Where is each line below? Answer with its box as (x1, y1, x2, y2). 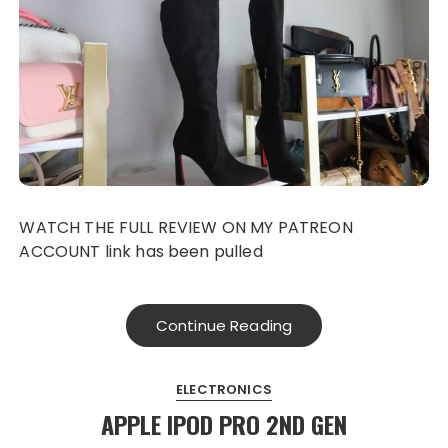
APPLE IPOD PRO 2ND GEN (101, 406, 347, 443)
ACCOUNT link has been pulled (19, 240, 263, 264)
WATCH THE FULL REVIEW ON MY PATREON (19, 216, 36, 240)
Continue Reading (155, 315, 293, 337)
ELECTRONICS (176, 380, 272, 400)
